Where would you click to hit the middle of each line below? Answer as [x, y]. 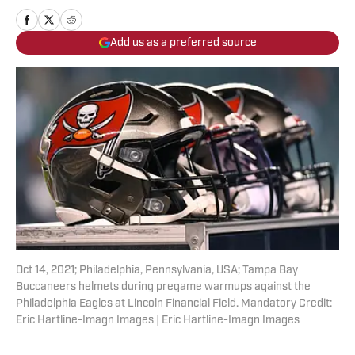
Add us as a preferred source [183, 43]
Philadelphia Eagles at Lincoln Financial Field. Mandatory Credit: [174, 304]
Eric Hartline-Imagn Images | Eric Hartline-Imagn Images [158, 321]
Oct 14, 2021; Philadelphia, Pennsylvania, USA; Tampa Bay [157, 271]
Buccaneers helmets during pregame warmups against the [163, 288]
